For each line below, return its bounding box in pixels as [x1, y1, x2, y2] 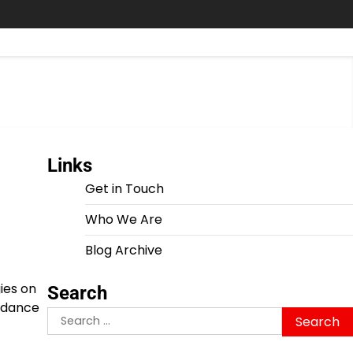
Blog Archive [84, 241, 162, 259]
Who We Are [84, 210, 162, 229]
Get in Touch [84, 180, 164, 198]
